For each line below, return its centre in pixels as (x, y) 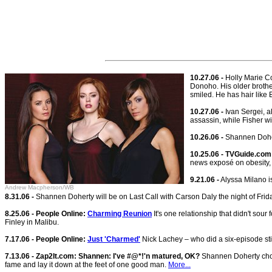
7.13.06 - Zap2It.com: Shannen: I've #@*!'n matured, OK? (102, 256)
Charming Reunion (120, 214)
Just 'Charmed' (114, 239)
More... (179, 265)
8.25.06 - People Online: (46, 214)
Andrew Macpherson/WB (39, 187)
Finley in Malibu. (32, 222)
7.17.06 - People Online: (46, 239)
